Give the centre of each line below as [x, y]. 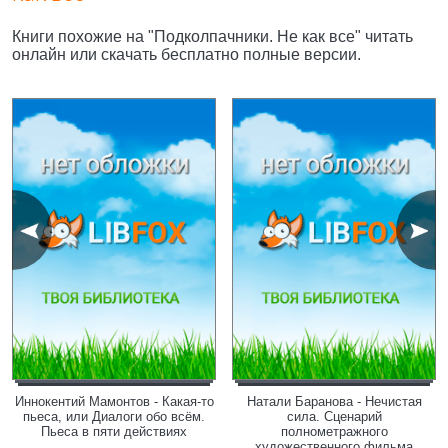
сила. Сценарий [334, 416]
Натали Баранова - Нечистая [334, 401]
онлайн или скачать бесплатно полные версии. [186, 54]
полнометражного [334, 431]
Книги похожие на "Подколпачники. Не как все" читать [212, 36]
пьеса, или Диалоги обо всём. [114, 416]
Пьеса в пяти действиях [114, 431]
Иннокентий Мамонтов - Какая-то [114, 401]
